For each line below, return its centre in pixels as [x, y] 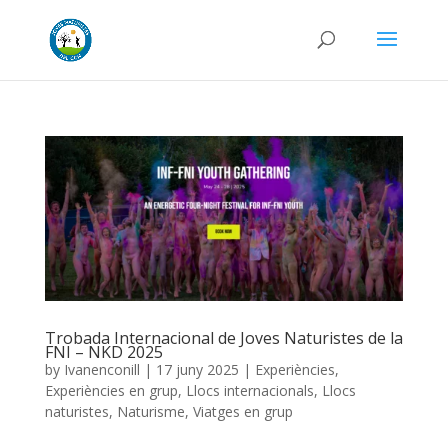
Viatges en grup [242, 411]
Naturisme [150, 411]
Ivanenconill [101, 369]
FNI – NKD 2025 [103, 352]
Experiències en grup [111, 390]
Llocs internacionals [249, 390]
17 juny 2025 [197, 369]
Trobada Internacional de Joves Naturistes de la [223, 338]
